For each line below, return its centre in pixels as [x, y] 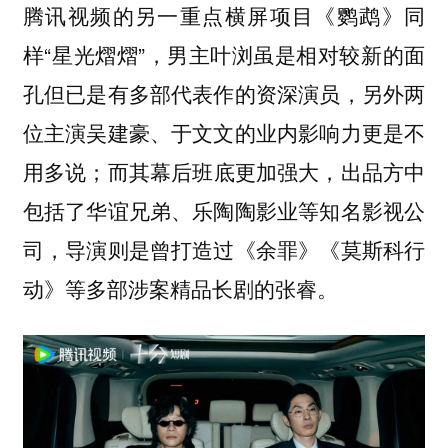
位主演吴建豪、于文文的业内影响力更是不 [224, 131]
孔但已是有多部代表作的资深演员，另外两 [224, 92]
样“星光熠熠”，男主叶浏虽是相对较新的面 [224, 53]
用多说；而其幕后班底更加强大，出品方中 [224, 170]
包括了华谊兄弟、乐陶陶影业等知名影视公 [224, 209]
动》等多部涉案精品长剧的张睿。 [180, 287]
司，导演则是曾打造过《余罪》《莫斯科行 [224, 248]
